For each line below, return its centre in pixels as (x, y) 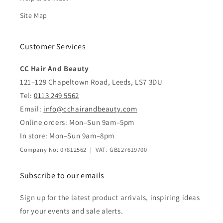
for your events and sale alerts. (72, 211)
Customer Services (53, 47)
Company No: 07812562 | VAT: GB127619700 (84, 150)
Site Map (34, 16)
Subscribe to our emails (62, 176)
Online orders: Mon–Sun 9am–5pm (77, 122)
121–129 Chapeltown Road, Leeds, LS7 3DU (91, 82)
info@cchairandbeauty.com (90, 109)
